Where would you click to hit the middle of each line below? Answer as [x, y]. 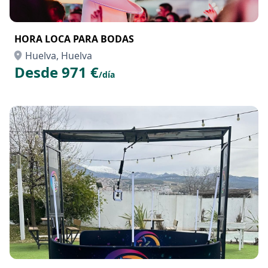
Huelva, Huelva [59, 56]
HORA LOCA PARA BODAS [74, 39]
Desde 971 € [57, 72]
